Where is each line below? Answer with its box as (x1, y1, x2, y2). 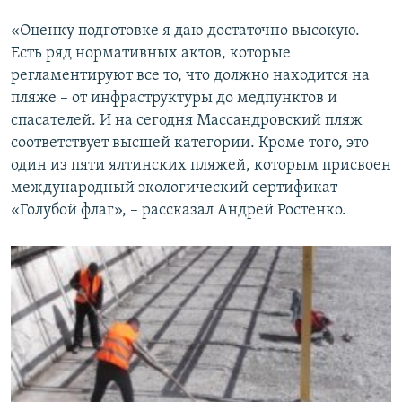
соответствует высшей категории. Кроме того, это (11, 135, 369, 153)
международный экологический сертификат (11, 179, 337, 197)
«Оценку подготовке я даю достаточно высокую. (11, 22, 360, 40)
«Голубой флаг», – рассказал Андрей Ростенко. (11, 202, 346, 220)
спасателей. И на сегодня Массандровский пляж (11, 112, 363, 130)
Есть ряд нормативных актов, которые (11, 45, 291, 63)
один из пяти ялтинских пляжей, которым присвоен (11, 157, 391, 175)
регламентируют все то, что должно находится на (11, 67, 370, 85)
